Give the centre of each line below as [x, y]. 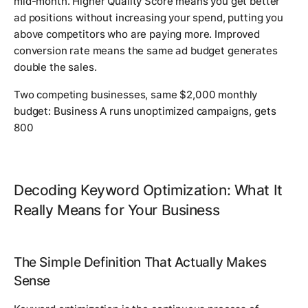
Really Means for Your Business [117, 210]
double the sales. [55, 67]
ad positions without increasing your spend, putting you [148, 18]
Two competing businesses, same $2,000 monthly [136, 95]
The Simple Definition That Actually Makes [140, 263]
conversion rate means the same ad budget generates [146, 51]
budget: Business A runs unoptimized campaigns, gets [145, 111]
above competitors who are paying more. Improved [137, 34]
